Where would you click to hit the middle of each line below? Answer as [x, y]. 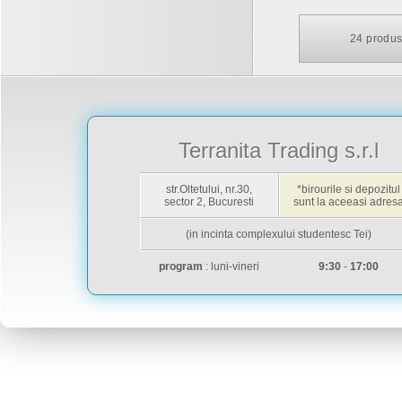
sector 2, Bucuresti [209, 202]
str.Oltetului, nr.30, [209, 189]
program [181, 267]
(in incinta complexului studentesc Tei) [279, 234]
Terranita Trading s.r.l [279, 150]
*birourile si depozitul [348, 189]
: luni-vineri [231, 267]
